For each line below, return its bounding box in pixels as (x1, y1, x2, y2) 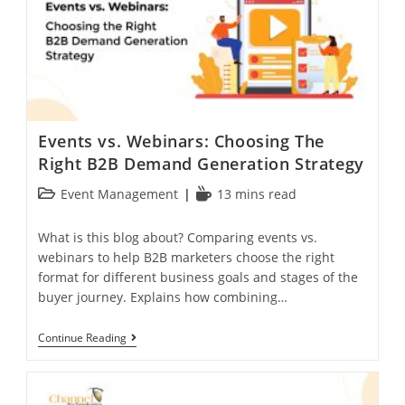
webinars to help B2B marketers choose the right (38, 249, 335, 267)
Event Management (61, 185, 179, 203)
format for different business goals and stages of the (38, 268, 359, 287)
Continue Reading (38, 330, 127, 346)
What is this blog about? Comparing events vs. (38, 229, 318, 247)
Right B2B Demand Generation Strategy (38, 153, 364, 175)
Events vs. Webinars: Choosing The (38, 130, 325, 153)
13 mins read (217, 185, 297, 203)
